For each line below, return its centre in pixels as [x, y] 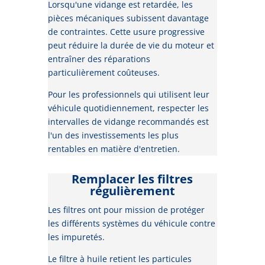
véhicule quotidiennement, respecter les [128, 108]
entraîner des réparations [99, 59]
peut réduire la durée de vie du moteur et [131, 46]
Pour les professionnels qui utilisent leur [128, 95]
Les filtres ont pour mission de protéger [126, 210]
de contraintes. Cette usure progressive [126, 32]
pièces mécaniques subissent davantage [128, 18]
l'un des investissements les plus [113, 135]
